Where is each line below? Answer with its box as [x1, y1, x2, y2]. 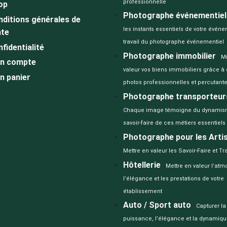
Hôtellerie [123, 160, 161, 170]
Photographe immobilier [123, 51, 216, 61]
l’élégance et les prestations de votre [123, 175, 224, 182]
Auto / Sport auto [123, 200, 191, 210]
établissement [123, 187, 162, 195]
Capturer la [196, 203, 226, 210]
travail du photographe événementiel [123, 39, 224, 46]
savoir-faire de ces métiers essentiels [123, 120, 225, 127]
